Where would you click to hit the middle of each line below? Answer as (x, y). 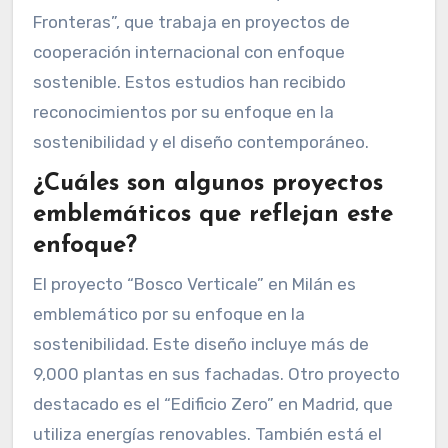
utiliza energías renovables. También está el (207, 433)
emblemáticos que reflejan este (212, 215)
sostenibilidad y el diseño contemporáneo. (200, 141)
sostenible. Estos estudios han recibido (189, 81)
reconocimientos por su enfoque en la (183, 111)
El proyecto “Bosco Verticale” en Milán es (194, 283)
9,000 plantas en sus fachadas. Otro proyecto (216, 373)
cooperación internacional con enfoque (188, 51)
